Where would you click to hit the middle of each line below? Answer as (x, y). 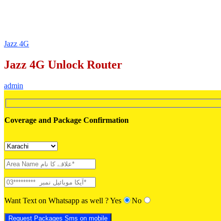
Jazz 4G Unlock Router (63, 64)
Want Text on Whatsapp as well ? (57, 201)
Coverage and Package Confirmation (67, 120)
